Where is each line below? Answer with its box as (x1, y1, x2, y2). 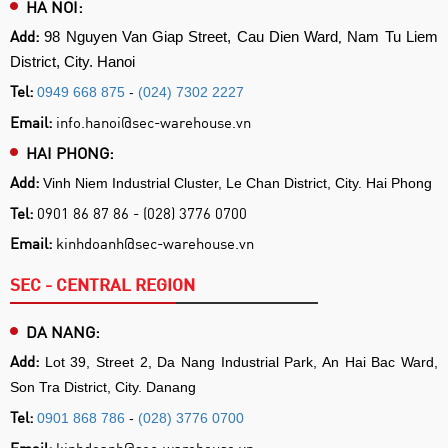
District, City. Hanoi (10, 52, 135, 70)
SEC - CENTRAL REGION (10, 272, 195, 296)
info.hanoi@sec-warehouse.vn (56, 111, 251, 132)
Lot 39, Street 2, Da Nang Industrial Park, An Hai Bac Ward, (44, 353, 439, 370)
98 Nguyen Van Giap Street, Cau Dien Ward (44, 27, 339, 45)
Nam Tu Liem (347, 27, 439, 45)
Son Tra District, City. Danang (10, 378, 196, 395)
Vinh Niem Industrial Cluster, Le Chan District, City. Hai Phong (43, 174, 432, 191)
